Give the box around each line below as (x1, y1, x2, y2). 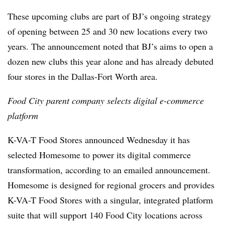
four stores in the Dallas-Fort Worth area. (8, 70, 161, 82)
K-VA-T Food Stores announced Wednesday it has (8, 134, 190, 146)
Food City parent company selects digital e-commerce (8, 94, 204, 106)
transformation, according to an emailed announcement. (8, 164, 210, 176)
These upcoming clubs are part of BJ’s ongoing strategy (8, 10, 211, 22)
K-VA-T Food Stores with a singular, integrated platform (8, 194, 213, 206)
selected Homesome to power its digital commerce (8, 149, 191, 161)
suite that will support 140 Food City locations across (8, 209, 202, 221)
